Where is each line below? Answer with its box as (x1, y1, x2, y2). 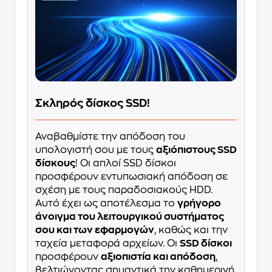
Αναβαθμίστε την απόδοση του (35, 131, 185, 141)
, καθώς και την (154, 225, 228, 235)
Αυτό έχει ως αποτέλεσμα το (35, 198, 177, 208)
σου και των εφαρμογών (35, 225, 154, 235)
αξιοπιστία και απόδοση (101, 251, 216, 262)
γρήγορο (177, 198, 221, 208)
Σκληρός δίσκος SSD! (35, 97, 150, 109)
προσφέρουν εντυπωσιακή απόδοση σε (35, 171, 228, 182)
